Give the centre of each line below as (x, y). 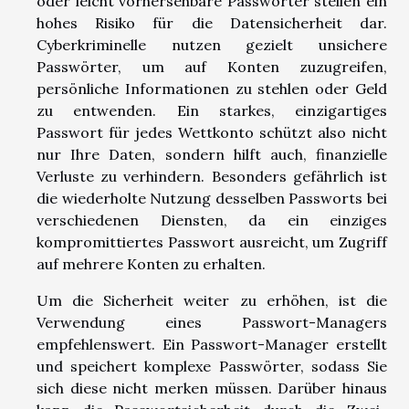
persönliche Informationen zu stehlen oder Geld (212, 88)
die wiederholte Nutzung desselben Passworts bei (212, 198)
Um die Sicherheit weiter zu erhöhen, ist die (212, 300)
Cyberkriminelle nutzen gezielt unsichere (212, 44)
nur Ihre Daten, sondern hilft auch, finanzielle (212, 154)
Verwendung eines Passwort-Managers (212, 322)
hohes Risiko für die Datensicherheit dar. (212, 22)
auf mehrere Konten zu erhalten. (151, 263)
